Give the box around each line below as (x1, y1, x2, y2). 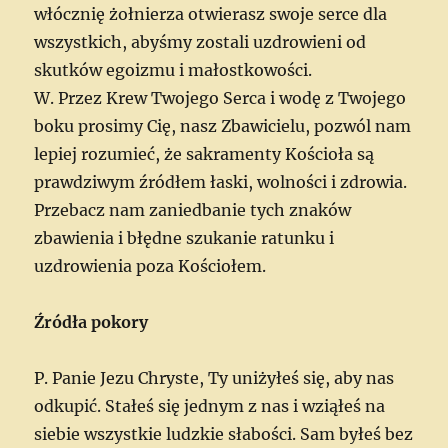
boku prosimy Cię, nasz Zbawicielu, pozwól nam (34, 115, 412, 136)
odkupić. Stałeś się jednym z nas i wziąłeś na (34, 395, 386, 416)
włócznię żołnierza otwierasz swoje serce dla (34, 3, 388, 24)
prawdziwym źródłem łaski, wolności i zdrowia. (34, 171, 408, 192)
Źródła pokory (34, 311, 149, 332)
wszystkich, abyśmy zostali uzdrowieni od (34, 31, 367, 52)
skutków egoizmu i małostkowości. (34, 59, 313, 80)
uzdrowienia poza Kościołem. (34, 255, 267, 276)
